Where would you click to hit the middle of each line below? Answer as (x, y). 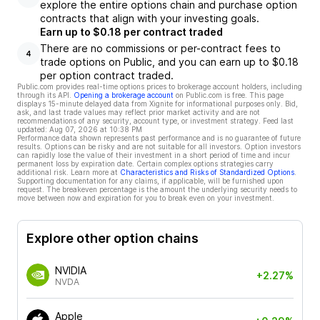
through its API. (44, 95)
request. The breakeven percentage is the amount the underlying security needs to (157, 189)
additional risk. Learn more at (67, 172)
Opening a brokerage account (124, 95)
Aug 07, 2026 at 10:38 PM (96, 129)
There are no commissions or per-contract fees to (160, 48)
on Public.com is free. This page (230, 95)
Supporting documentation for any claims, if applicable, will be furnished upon (150, 181)
